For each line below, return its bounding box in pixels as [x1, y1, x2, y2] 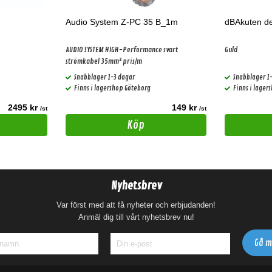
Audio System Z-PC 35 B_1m [66, 17, 178, 27]
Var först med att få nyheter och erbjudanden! [56, 200, 216, 210]
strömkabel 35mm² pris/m [66, 57, 142, 66]
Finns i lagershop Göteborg [74, 84, 151, 92]
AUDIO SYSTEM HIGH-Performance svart [66, 46, 178, 55]
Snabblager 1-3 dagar [74, 73, 135, 81]
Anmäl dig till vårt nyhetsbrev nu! [78, 212, 194, 222]
